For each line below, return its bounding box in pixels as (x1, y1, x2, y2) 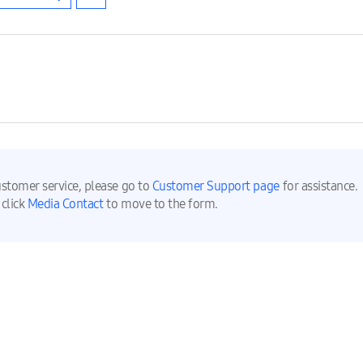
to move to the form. (106, 195, 218, 211)
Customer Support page (152, 177, 280, 194)
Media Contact (27, 195, 104, 211)
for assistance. (282, 177, 358, 194)
